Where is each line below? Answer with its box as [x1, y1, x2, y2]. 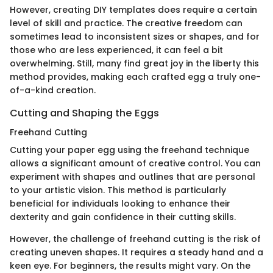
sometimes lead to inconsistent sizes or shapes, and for [10, 30, 260, 43]
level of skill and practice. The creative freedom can [10, 16, 243, 29]
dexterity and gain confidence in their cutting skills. [10, 211, 236, 224]
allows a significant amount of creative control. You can [10, 157, 261, 170]
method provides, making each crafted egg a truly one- [10, 70, 261, 83]
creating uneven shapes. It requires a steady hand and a [10, 246, 263, 259]
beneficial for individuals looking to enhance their [10, 197, 230, 210]
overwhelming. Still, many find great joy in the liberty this [10, 57, 259, 69]
